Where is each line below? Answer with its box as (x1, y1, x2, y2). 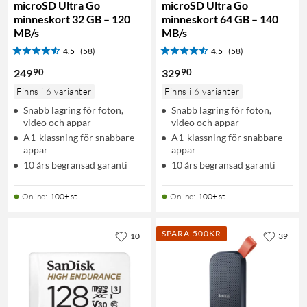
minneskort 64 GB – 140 (162, 12, 278, 25)
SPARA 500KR (162, 228, 222, 238)
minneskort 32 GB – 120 (14, 12, 130, 25)
